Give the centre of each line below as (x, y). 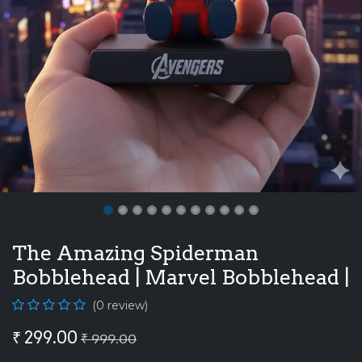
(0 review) (120, 305)
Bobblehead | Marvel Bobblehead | (181, 277)
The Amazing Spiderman (135, 253)
